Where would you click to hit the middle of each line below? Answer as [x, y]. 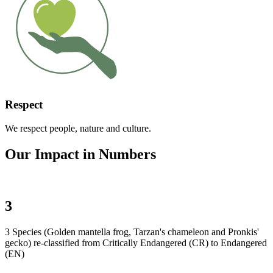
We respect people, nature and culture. [78, 129]
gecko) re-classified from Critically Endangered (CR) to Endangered [136, 243]
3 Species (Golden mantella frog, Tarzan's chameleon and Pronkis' [132, 232]
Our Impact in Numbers [80, 154]
